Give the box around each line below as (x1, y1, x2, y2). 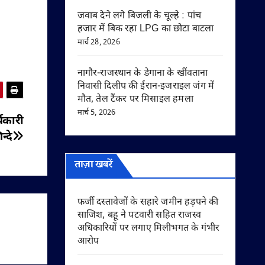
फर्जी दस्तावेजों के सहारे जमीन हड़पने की (77, 196, 219, 209)
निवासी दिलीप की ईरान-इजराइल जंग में (77, 80, 215, 93)
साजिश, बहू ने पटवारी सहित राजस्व (77, 209, 202, 222)
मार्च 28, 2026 (77, 37, 120, 47)
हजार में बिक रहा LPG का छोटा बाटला (77, 23, 214, 35)
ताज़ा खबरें (74, 157, 112, 174)
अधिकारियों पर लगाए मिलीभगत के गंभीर (77, 222, 220, 235)
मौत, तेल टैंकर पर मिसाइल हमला (77, 93, 193, 106)
